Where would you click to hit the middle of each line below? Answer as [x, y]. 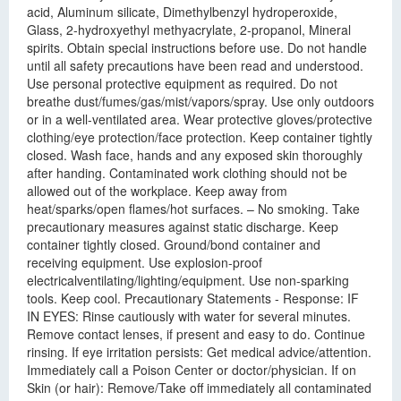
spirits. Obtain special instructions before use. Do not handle [197, 47]
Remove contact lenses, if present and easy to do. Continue [196, 334]
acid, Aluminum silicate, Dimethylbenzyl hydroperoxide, [182, 12]
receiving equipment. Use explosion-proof [145, 262]
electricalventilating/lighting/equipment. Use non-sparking [188, 280]
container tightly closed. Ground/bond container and [174, 244]
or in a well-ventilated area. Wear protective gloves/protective [200, 119]
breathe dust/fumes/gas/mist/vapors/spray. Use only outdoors [200, 101]
